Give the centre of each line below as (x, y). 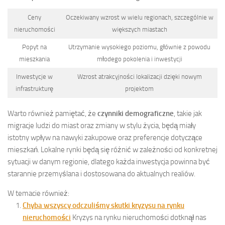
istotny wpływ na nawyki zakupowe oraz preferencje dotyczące (105, 138)
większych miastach (139, 29)
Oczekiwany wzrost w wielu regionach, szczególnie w (139, 17)
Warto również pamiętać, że (52, 114)
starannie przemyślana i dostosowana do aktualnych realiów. (101, 174)
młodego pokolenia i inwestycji (139, 59)
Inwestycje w (34, 76)
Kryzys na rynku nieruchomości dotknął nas (139, 218)
